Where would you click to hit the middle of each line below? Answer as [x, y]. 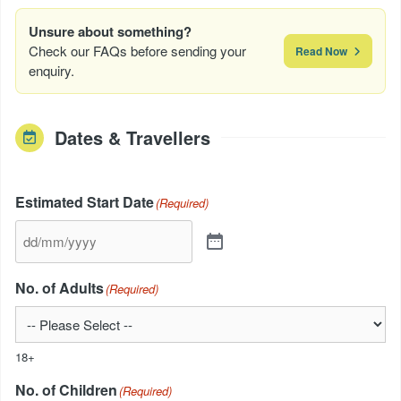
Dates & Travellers [132, 137]
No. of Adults [60, 287]
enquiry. [51, 70]
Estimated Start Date [85, 201]
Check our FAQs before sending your [137, 50]
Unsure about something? [110, 31]
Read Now [323, 51]
